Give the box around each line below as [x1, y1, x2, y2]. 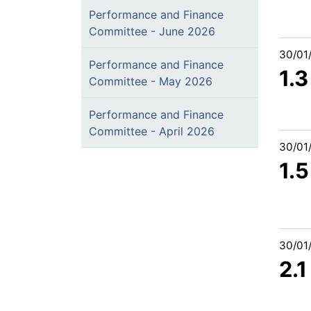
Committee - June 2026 [89, 24, 215, 38]
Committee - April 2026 [89, 124, 215, 138]
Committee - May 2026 [89, 74, 212, 88]
